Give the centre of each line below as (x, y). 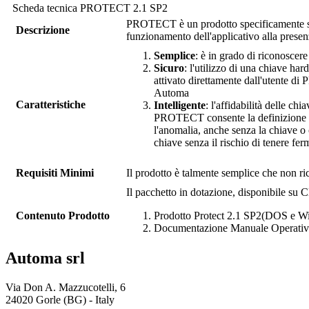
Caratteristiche (51, 104)
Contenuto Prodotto (63, 216)
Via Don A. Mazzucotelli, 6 (66, 287)
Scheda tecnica (46, 8)
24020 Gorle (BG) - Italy (60, 299)
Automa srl (45, 258)
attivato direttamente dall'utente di (228, 80)
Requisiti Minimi (55, 173)
